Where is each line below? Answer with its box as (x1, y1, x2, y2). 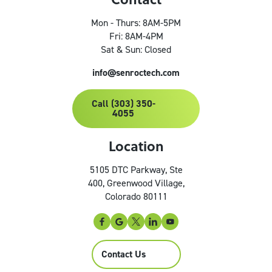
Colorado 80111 (104, 189, 168, 203)
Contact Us (101, 247, 146, 260)
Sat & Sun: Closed (101, 42, 171, 56)
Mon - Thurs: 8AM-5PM (91, 16, 181, 29)
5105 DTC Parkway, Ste (89, 163, 183, 176)
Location (108, 135, 164, 155)
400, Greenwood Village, (87, 176, 185, 189)
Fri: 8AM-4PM (109, 29, 163, 42)
